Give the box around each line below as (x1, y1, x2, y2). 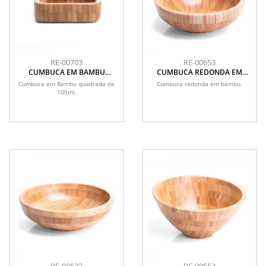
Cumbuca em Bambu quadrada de (18, 80, 115, 88)
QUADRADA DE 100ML (28, 75, 105, 85)
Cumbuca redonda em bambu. (157, 80, 242, 88)
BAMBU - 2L (179, 75, 220, 85)
